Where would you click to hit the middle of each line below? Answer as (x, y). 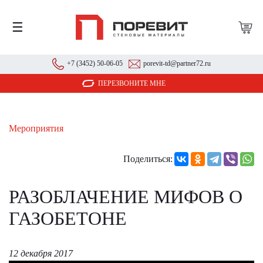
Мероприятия (36, 128)
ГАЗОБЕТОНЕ (68, 218)
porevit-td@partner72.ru (177, 63)
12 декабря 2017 (41, 253)
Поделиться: (148, 159)
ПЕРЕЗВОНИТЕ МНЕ (131, 83)
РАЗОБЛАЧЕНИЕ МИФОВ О (126, 197)
